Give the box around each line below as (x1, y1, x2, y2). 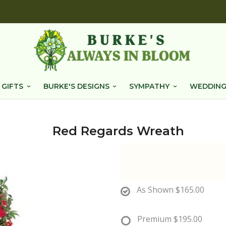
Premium (137, 213, 172, 224)
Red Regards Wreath (52, 124, 184, 138)
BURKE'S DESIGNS (43, 82, 109, 91)
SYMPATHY (129, 82, 170, 91)
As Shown (137, 184, 174, 195)
